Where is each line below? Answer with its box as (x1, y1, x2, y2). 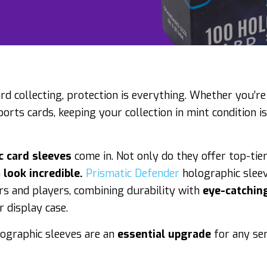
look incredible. (4, 166, 83, 181)
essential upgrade (117, 227, 211, 241)
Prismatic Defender (86, 166, 179, 181)
